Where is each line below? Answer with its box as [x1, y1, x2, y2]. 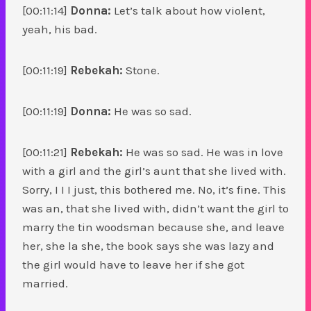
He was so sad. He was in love [123, 144, 283, 159]
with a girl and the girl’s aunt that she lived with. [22, 163, 286, 178]
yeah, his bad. [22, 22, 100, 36]
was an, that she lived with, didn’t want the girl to [22, 201, 289, 215]
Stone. [123, 62, 162, 77]
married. [22, 276, 68, 290]
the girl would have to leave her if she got [22, 257, 244, 271]
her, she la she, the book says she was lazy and [22, 238, 274, 253]
